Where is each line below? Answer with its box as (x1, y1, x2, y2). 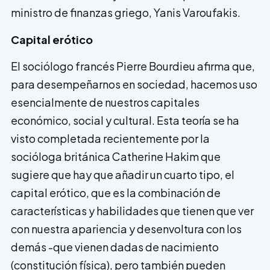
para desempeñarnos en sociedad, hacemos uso (11, 77, 257, 92)
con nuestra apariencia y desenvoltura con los (11, 222, 242, 236)
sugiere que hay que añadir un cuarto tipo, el (11, 168, 234, 182)
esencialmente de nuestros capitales (11, 95, 199, 110)
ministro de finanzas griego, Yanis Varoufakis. (11, 5, 240, 20)
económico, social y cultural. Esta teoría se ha (11, 113, 239, 128)
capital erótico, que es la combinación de (11, 186, 221, 200)
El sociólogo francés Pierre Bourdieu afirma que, (11, 59, 255, 74)
